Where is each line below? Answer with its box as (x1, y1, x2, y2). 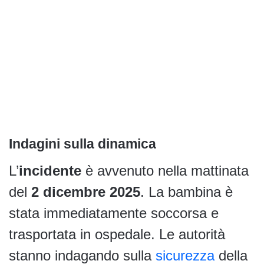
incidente (19, 162, 81, 179)
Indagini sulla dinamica (9, 136, 156, 152)
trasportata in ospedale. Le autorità (9, 226, 225, 242)
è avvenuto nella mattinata (81, 162, 249, 179)
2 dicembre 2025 (31, 183, 140, 200)
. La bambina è (140, 183, 233, 200)
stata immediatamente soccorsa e (9, 204, 219, 221)
